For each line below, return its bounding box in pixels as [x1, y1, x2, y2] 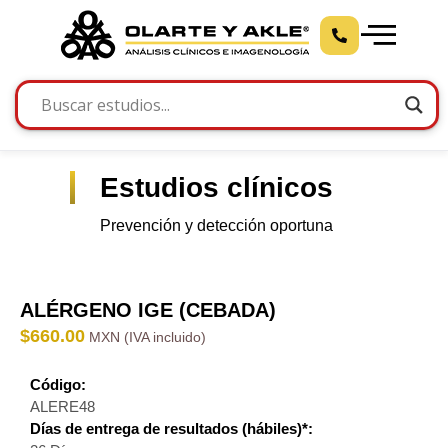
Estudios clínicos [100, 172, 333, 203]
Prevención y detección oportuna [100, 217, 333, 234]
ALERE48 [30, 398, 95, 416]
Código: [30, 376, 86, 394]
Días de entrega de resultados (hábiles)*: [30, 420, 313, 438]
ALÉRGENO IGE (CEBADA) [20, 299, 276, 321]
